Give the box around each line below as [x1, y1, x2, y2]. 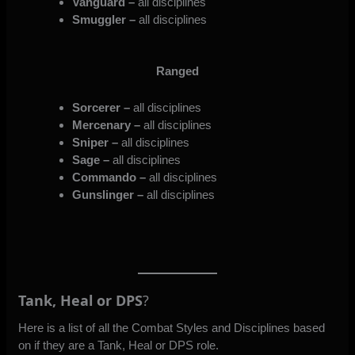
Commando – [71, 170, 146, 184]
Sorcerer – [71, 100, 130, 114]
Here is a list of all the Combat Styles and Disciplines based [18, 321, 326, 335]
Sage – [71, 152, 109, 166]
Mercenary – [71, 117, 143, 132]
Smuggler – [71, 13, 136, 27]
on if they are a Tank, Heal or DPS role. [18, 338, 219, 353]
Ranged [156, 63, 199, 78]
